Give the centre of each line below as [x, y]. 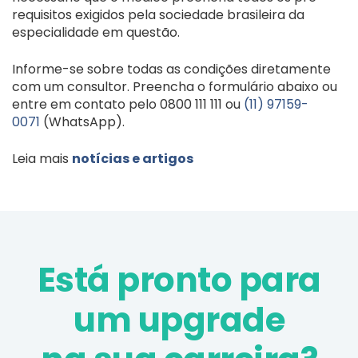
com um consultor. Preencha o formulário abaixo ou [175, 86]
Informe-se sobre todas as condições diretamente [171, 69]
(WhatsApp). [82, 121]
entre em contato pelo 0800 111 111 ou [128, 104]
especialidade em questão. [96, 32]
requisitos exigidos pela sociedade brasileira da [158, 14]
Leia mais [42, 158]
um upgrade [179, 320]
